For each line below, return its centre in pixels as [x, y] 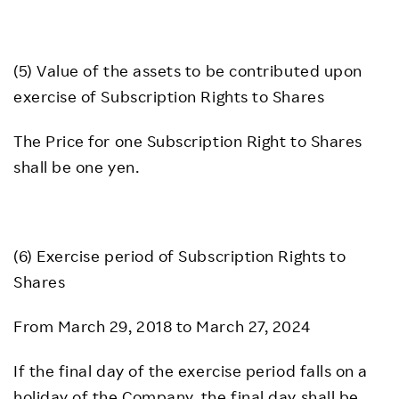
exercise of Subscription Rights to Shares [169, 96]
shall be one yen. [77, 167]
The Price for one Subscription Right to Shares [188, 141]
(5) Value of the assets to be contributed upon [188, 70]
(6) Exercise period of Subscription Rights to [180, 256]
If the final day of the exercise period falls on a [191, 370]
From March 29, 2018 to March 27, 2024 [162, 326]
